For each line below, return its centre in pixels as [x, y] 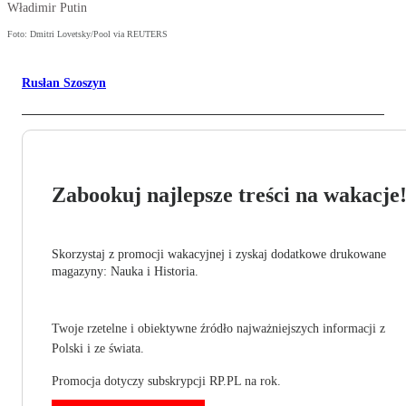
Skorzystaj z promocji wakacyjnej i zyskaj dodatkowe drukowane [219, 255]
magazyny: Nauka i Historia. [125, 272]
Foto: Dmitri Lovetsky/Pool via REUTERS [87, 34]
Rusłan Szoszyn [64, 83]
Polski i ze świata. [98, 349]
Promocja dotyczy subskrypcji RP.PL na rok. [166, 382]
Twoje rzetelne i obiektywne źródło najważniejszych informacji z [218, 329]
